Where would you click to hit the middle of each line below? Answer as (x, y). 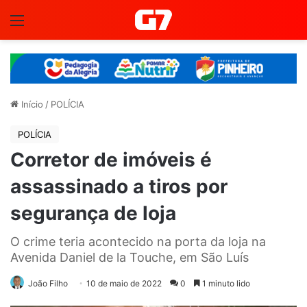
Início (31, 104)
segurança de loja (93, 213)
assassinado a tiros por (119, 186)
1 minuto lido (225, 283)
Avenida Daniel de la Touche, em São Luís (130, 257)
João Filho (48, 283)
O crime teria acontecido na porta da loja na (138, 241)
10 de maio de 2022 (124, 283)
